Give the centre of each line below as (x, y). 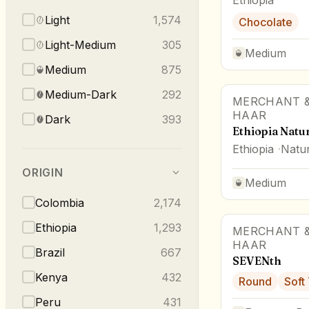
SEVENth (257, 260)
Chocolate (266, 22)
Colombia (60, 202)
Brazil (50, 252)
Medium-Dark (81, 94)
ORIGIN (43, 172)
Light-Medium (80, 44)
